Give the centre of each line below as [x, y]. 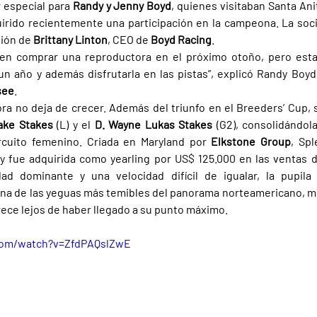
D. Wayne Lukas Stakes [155, 125]
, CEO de [129, 40]
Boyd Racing [181, 40]
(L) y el [76, 125]
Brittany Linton [70, 40]
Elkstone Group [251, 142]
